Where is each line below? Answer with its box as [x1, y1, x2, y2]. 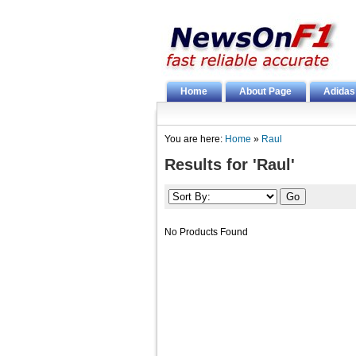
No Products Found [164, 226, 248, 238]
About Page [239, 86, 292, 97]
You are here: [164, 133, 225, 145]
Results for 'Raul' [164, 156, 295, 173]
